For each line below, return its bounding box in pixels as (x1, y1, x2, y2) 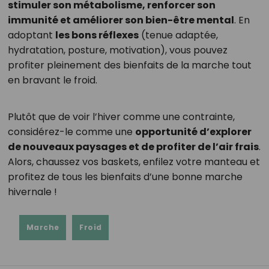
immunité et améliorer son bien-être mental (7, 13, 234, 27)
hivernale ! (7, 184, 57, 199)
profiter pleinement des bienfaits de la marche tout (7, 58, 252, 72)
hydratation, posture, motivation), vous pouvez (7, 43, 228, 57)
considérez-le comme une (7, 124, 135, 139)
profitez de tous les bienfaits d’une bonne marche (7, 169, 243, 184)
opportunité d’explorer (134, 124, 252, 139)
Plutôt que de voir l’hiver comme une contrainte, (7, 109, 235, 124)
